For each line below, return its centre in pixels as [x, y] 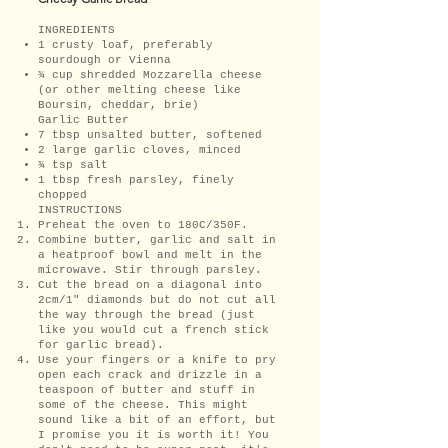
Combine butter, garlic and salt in [157, 239]
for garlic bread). [101, 344]
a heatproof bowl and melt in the [150, 254]
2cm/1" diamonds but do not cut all [157, 299]
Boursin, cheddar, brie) [118, 104]
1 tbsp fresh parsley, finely [136, 179]
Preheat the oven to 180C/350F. [143, 224]
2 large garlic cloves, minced [139, 149]
